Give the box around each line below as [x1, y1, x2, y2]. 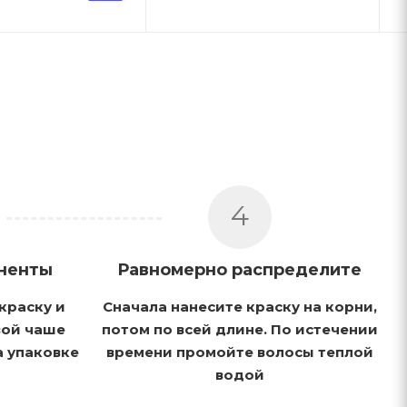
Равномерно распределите [117, 259, 362, 280]
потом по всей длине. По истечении [101, 320, 378, 338]
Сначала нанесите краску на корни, [102, 297, 377, 315]
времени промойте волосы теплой [105, 342, 373, 361]
